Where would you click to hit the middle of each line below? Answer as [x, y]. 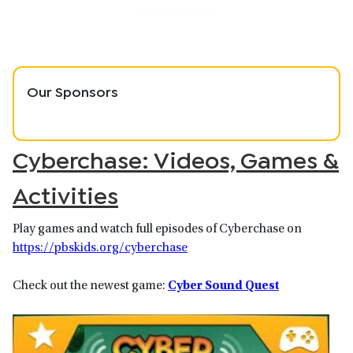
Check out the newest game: [90, 286]
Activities [65, 194]
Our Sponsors [72, 91]
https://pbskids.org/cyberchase [100, 249]
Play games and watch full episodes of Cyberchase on [157, 230]
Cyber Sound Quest [223, 286]
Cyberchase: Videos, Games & [176, 159]
